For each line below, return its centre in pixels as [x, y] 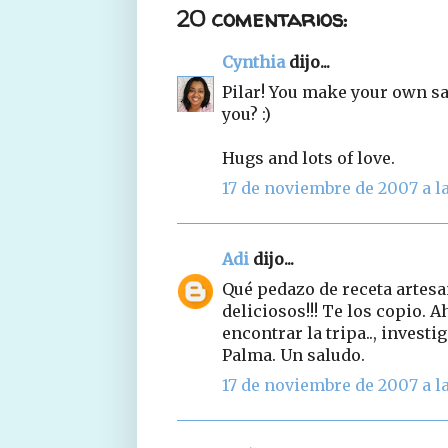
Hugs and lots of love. [308, 157]
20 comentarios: [262, 18]
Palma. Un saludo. [293, 354]
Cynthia [253, 61]
